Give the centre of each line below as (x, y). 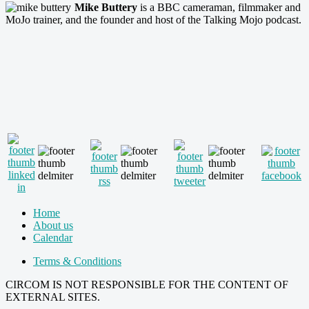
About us (53, 225)
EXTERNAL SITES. (53, 297)
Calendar (53, 237)
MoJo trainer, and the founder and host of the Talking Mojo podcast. (153, 19)
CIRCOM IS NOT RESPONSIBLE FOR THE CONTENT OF (147, 284)
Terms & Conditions (77, 261)
